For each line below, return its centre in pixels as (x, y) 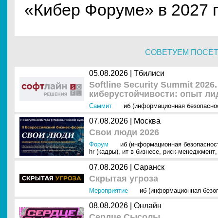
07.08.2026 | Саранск (127, 167)
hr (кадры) (104, 152)
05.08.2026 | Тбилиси (127, 73)
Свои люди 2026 (124, 132)
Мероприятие (109, 191)
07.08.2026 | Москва (125, 121)
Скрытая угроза (124, 179)
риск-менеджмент (189, 152)
